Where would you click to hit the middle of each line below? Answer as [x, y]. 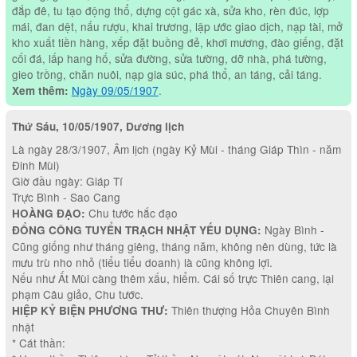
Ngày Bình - [292, 230]
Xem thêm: [40, 91]
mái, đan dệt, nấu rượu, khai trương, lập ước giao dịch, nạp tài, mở [177, 27]
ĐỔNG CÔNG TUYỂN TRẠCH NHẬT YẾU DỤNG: [136, 230]
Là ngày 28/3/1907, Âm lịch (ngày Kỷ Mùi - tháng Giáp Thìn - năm [176, 149]
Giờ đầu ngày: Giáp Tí [67, 181]
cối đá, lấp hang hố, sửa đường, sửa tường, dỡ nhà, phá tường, [169, 59]
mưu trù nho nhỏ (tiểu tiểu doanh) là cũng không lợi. [142, 263]
